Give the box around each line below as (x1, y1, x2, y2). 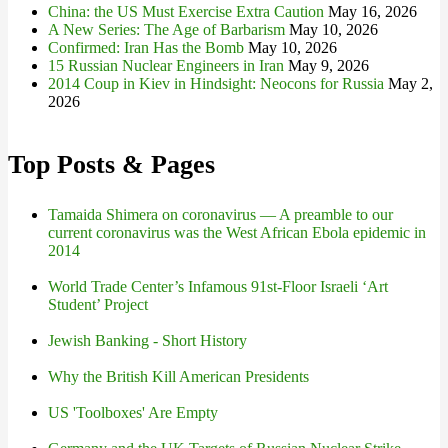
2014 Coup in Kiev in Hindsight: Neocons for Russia (48, 75, 384, 93)
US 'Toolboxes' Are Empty (48, 404, 218, 422)
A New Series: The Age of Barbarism (48, 21, 285, 39)
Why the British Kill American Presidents (48, 368, 309, 386)
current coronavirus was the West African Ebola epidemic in (48, 224, 426, 242)
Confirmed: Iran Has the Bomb (48, 39, 244, 57)
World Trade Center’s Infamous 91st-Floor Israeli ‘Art (48, 278, 388, 296)
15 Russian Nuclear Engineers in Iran (48, 57, 284, 75)
